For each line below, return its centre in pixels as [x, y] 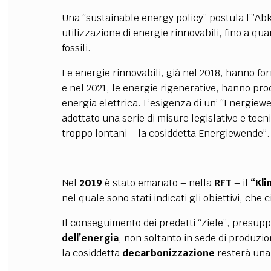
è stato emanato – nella [158, 183]
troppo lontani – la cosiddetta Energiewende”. [165, 133]
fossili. [76, 48]
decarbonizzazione [168, 253]
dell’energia [90, 238]
